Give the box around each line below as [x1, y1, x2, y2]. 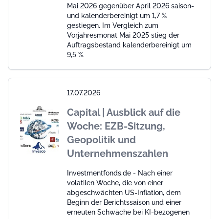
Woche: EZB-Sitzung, [67, 120, 165, 132]
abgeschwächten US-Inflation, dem [67, 188, 181, 197]
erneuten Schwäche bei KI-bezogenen [67, 208, 190, 216]
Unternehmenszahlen [67, 147, 168, 159]
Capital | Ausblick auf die [67, 106, 180, 118]
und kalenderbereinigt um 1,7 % [67, 11, 167, 20]
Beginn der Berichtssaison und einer [67, 198, 181, 206]
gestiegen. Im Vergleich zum [67, 21, 158, 29]
